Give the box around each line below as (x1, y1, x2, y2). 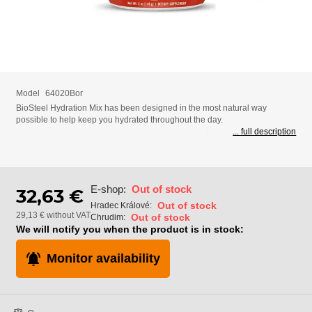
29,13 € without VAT (15, 210, 91, 221)
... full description (233, 127, 297, 137)
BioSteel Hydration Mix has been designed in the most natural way (15, 103, 267, 114)
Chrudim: (90, 212, 125, 222)
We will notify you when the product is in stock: (15, 223, 244, 235)
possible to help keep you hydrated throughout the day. (15, 115, 223, 125)
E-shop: (90, 184, 126, 196)
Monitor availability (46, 251, 160, 266)
